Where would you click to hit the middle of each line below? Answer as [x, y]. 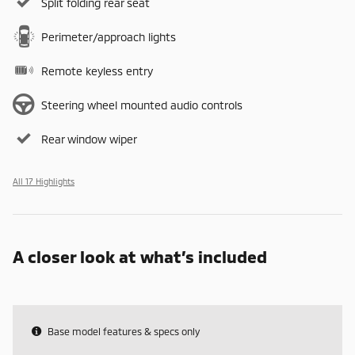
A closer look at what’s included [140, 257]
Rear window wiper [89, 139]
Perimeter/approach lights [109, 37]
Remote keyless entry [97, 71]
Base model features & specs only [124, 332]
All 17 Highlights [44, 181]
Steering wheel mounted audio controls [142, 105]
